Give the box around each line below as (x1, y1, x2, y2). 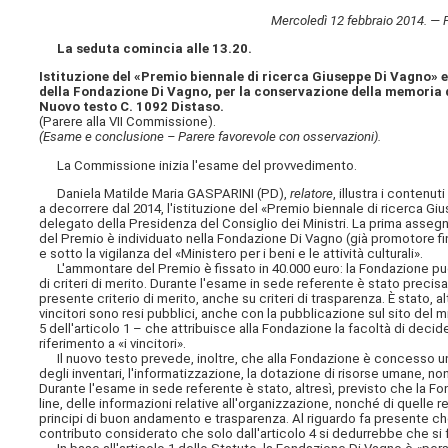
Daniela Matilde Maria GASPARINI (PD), (39, 185, 291, 201)
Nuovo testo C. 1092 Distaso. (39, 99, 225, 115)
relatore (290, 185, 334, 201)
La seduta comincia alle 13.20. (57, 41, 253, 57)
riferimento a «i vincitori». (39, 335, 187, 351)
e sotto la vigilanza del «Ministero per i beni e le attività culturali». (39, 245, 424, 261)
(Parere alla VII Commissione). (39, 114, 217, 130)
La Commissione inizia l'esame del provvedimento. (39, 157, 358, 173)
